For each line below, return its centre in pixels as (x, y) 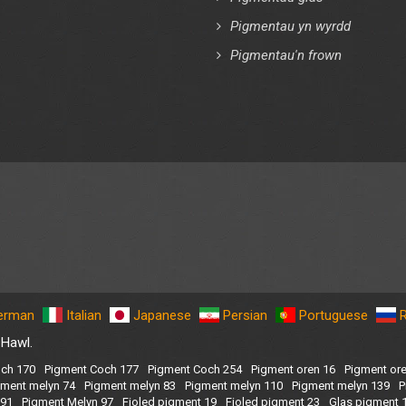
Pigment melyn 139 (341, 385)
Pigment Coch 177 (92, 369)
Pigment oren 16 (293, 369)
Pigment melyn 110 (234, 385)
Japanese (162, 315)
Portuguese (333, 315)
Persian (245, 315)
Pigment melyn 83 (130, 385)
